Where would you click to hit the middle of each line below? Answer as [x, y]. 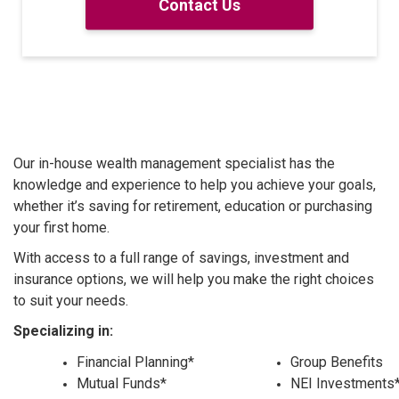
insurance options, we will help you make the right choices [194, 279]
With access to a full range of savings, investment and [181, 258]
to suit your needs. [71, 301]
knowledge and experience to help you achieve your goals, [195, 185]
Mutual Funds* [122, 383]
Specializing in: [63, 331]
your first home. [61, 228]
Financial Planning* [135, 362]
